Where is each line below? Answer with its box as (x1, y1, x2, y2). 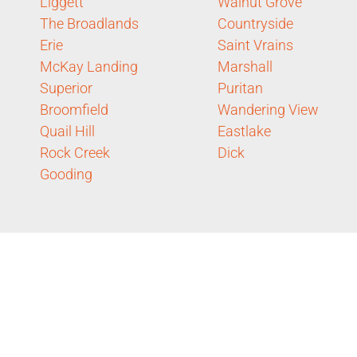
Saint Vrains (218, 36, 293, 53)
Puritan (218, 79, 263, 96)
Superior (40, 79, 92, 96)
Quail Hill (40, 122, 95, 139)
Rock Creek (40, 143, 110, 161)
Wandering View (218, 100, 319, 118)
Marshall (218, 57, 273, 75)
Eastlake (218, 122, 271, 139)
